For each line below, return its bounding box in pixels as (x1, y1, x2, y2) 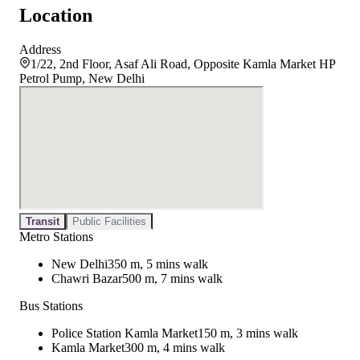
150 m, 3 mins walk (198, 326, 298, 341)
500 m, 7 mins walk (122, 272, 223, 286)
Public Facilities (72, 215, 146, 228)
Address (19, 43, 61, 57)
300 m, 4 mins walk (125, 341, 225, 355)
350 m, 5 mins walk (108, 257, 208, 272)
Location (19, 5, 92, 27)
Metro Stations (19, 230, 93, 244)
